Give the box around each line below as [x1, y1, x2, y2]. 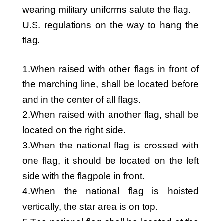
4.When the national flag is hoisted [22, 186, 199, 196]
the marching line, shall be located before [22, 79, 199, 89]
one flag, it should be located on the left [22, 155, 199, 166]
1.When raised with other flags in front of [22, 64, 199, 74]
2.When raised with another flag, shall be [22, 110, 199, 120]
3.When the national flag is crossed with [22, 140, 199, 150]
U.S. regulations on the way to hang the [22, 20, 199, 30]
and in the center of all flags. [22, 94, 141, 105]
